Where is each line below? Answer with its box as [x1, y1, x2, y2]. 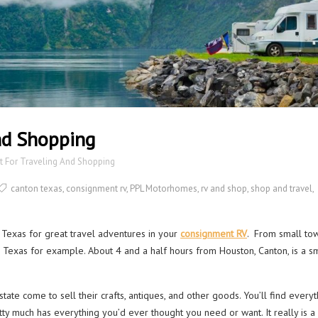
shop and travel [251, 182, 312, 195]
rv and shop [201, 182, 247, 195]
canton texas [11, 182, 62, 195]
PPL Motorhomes [130, 182, 197, 195]
